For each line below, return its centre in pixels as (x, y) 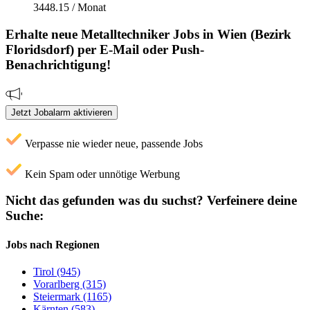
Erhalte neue (43, 34)
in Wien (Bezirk (247, 34)
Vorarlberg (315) (70, 284)
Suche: (25, 216)
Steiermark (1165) (72, 296)
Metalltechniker (125, 34)
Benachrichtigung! (58, 64)
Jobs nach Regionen (53, 244)
